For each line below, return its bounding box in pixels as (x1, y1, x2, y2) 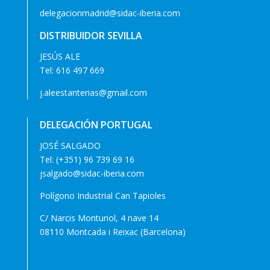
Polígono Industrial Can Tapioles (39, 190, 166, 202)
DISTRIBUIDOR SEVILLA (39, 29, 142, 43)
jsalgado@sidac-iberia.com (39, 168, 144, 180)
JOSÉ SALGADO (39, 140, 101, 152)
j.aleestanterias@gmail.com (39, 87, 147, 99)
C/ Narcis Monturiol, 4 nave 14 (39, 212, 159, 224)
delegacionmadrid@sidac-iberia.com (39, 7, 180, 19)
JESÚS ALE (39, 51, 80, 63)
